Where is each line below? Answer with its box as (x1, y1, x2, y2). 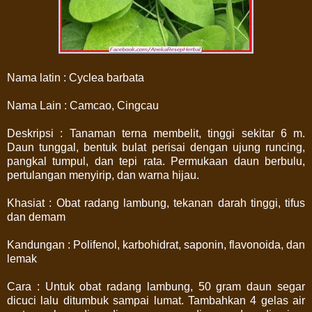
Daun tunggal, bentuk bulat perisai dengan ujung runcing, (7, 141, 305, 153)
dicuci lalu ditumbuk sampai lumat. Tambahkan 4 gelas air (7, 294, 305, 306)
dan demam (7, 210, 65, 223)
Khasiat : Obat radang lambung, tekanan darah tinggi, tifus (7, 196, 305, 209)
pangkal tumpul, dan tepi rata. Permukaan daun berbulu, (7, 155, 305, 167)
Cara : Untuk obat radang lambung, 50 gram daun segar (7, 280, 305, 292)
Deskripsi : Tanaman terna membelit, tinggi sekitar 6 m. (7, 127, 305, 139)
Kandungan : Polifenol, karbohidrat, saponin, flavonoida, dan (7, 238, 305, 251)
